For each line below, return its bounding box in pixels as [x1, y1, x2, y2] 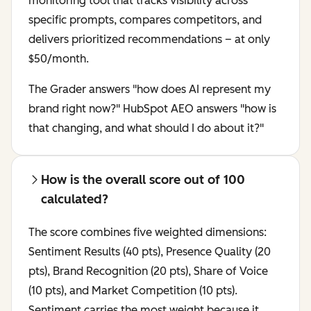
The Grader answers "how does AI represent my [28, 83, 271, 96]
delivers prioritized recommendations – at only [28, 33, 270, 47]
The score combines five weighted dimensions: [28, 226, 267, 239]
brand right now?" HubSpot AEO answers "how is [28, 102, 276, 116]
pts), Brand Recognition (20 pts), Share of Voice [28, 264, 268, 278]
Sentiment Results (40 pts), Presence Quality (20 [28, 245, 271, 259]
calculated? [41, 192, 108, 208]
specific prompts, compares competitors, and [28, 13, 262, 27]
